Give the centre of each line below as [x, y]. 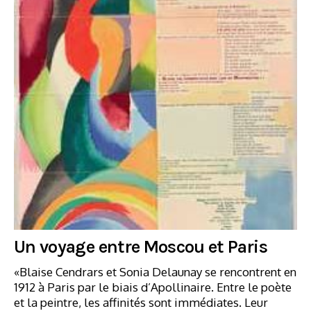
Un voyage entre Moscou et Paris [141, 246]
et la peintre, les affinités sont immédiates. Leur [141, 302]
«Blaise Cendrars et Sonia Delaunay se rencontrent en [155, 271]
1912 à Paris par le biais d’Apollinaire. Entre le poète [153, 287]
